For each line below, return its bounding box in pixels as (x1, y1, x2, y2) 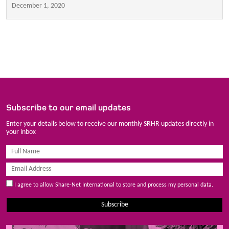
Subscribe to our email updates (6, 102, 131, 112)
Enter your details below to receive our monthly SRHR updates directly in (6, 120, 214, 128)
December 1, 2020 (12, 2, 65, 10)
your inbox (6, 128, 36, 136)
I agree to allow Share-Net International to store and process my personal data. (13, 181, 213, 188)
